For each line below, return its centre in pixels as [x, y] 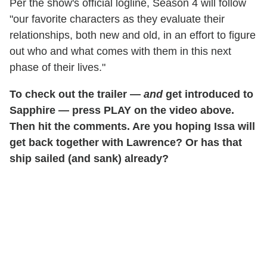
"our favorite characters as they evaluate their [117, 19]
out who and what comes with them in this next [120, 52]
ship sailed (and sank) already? [89, 159]
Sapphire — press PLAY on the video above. [122, 111]
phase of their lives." [58, 68]
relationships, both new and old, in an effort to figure [133, 35]
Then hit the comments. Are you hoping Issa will [132, 127]
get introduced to [208, 94]
